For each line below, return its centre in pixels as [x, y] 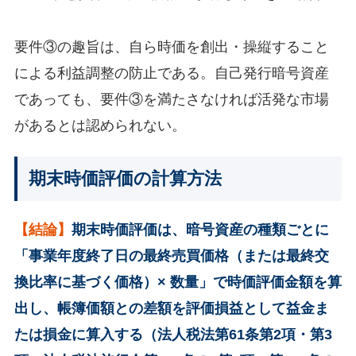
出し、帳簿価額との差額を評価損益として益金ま [171, 308]
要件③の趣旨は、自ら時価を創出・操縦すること [171, 47]
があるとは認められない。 [100, 126]
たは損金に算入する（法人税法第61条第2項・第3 [173, 334]
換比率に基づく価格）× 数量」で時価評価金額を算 [178, 282]
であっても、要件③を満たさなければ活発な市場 [171, 100]
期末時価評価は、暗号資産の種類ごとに [200, 229]
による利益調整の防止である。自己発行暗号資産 [171, 74]
